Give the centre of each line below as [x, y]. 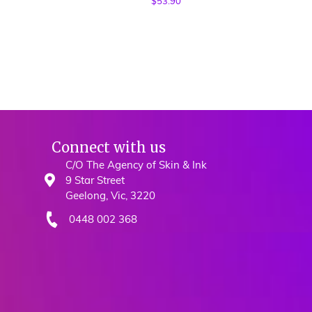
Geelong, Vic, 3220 [110, 195]
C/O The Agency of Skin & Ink [136, 164]
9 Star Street [95, 180]
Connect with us [109, 147]
